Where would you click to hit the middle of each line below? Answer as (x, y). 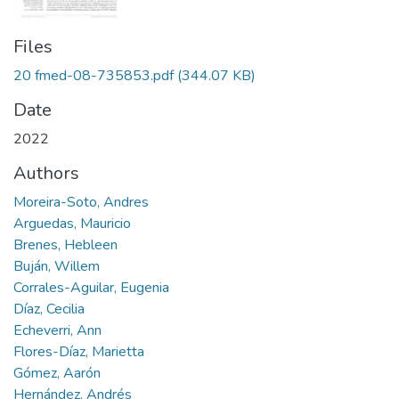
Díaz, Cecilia (49, 309)
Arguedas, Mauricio (72, 224)
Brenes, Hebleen (65, 245)
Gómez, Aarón (57, 374)
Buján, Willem (57, 267)
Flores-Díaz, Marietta (79, 352)
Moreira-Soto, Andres (81, 203)
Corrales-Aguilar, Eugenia (91, 288)
